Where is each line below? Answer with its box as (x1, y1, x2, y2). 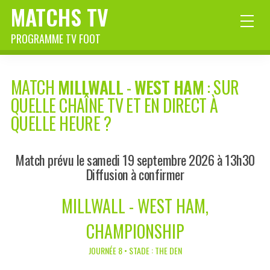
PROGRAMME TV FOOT (11, 31, 101, 46)
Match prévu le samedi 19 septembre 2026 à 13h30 (15, 149, 255, 170)
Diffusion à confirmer (86, 164, 184, 184)
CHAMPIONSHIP (86, 219, 184, 244)
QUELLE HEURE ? (11, 111, 111, 136)
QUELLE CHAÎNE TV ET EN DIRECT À (11, 93, 218, 118)
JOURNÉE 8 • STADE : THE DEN (88, 244, 182, 257)
